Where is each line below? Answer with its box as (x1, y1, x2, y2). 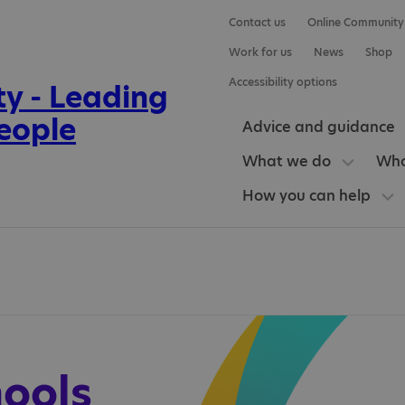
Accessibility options (228, 74, 337, 89)
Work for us (228, 44, 292, 60)
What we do (241, 151, 331, 172)
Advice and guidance (241, 117, 395, 137)
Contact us (228, 14, 286, 30)
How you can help (241, 185, 371, 206)
